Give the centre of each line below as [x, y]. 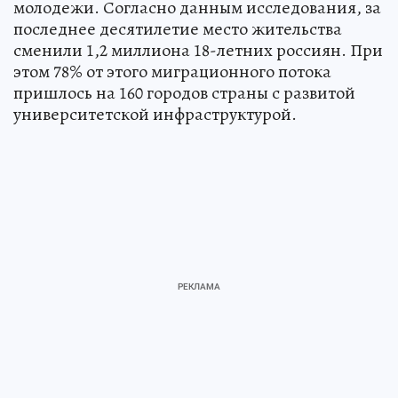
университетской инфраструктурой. [155, 115]
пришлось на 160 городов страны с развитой [184, 93]
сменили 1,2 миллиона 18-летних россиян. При [198, 51]
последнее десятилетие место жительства [178, 29]
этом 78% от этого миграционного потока [172, 72]
